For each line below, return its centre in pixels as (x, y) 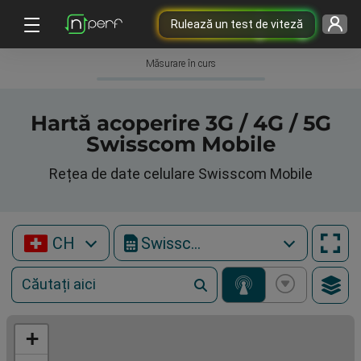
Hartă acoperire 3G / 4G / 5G (180, 123)
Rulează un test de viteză (237, 24)
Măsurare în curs (180, 64)
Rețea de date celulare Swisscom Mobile (180, 174)
